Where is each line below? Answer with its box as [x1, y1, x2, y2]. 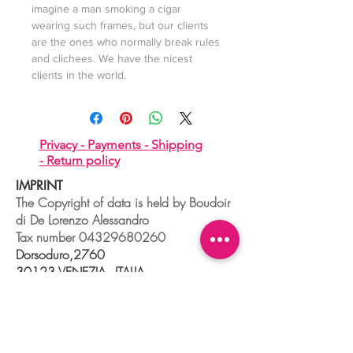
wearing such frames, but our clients [32, 19, 209, 32]
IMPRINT [16, 177, 63, 194]
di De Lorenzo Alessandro [16, 211, 153, 229]
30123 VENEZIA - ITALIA [16, 263, 144, 281]
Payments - [87, 137, 151, 152]
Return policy [46, 153, 120, 168]
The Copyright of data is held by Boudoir [16, 194, 230, 211]
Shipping [151, 137, 203, 152]
